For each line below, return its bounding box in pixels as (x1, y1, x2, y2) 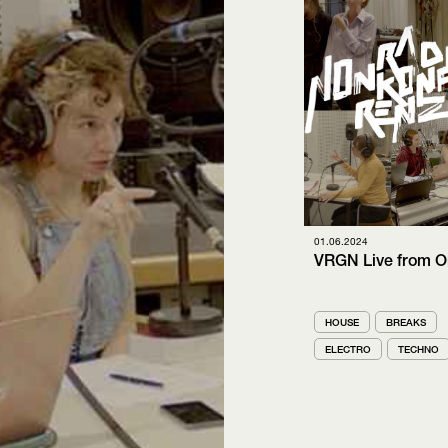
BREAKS (386, 315, 426, 328)
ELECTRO (325, 342, 371, 355)
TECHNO (398, 342, 439, 355)
